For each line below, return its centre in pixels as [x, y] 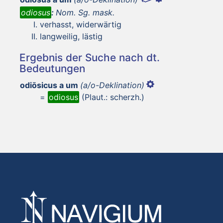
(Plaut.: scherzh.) [112, 97]
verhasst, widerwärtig [81, 24]
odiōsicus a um [49, 85]
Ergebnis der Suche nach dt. [90, 57]
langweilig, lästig [71, 36]
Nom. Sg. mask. [85, 12]
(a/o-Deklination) [112, 85]
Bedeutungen [52, 68]
